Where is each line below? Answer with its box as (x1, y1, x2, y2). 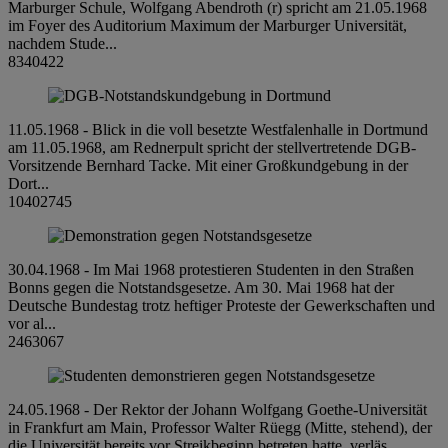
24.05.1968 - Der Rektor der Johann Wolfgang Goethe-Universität (8, 400, 427, 418)
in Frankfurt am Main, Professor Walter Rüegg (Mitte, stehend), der (8, 418, 432, 436)
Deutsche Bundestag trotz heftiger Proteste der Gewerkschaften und (8, 296, 435, 314)
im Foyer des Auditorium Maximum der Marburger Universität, (8, 16, 407, 34)
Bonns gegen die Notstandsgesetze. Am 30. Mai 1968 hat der (8, 278, 394, 296)
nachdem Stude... (8, 34, 117, 52)
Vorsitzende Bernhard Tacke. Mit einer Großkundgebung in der (8, 156, 408, 174)
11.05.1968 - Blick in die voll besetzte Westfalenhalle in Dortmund (8, 120, 428, 138)
